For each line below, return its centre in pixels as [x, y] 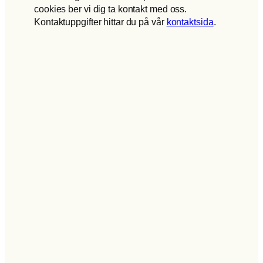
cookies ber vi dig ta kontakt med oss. [111, 9]
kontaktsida [190, 21]
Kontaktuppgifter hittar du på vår [100, 21]
